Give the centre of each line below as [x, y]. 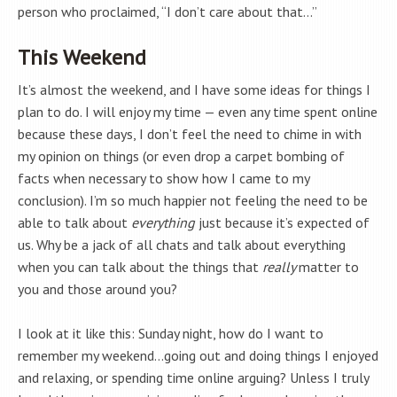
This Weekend [82, 58]
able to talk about [74, 223]
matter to [329, 267]
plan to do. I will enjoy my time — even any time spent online [198, 112]
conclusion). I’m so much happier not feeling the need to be [193, 201]
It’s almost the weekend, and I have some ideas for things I [194, 90]
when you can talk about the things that [140, 267]
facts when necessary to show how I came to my [163, 179]
